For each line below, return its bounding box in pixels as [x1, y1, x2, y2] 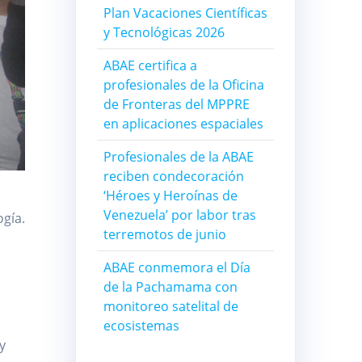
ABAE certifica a [103, 57, 197, 75]
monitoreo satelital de [103, 297, 238, 316]
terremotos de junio [103, 225, 226, 244]
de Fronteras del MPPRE [103, 95, 250, 114]
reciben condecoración [103, 167, 244, 186]
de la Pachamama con [103, 278, 238, 297]
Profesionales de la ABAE [103, 148, 254, 166]
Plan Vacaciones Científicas [103, 4, 267, 23]
